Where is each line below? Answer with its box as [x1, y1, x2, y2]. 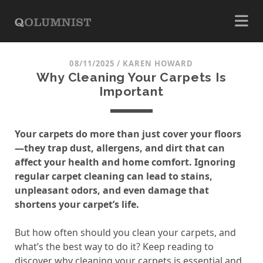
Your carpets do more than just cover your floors [14, 127, 241, 140]
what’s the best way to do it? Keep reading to [14, 240, 214, 253]
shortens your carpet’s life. [14, 198, 139, 211]
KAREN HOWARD [123, 58, 194, 69]
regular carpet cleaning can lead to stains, [14, 170, 213, 183]
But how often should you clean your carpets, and [14, 226, 236, 239]
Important [99, 84, 164, 99]
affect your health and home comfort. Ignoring [14, 156, 235, 168]
